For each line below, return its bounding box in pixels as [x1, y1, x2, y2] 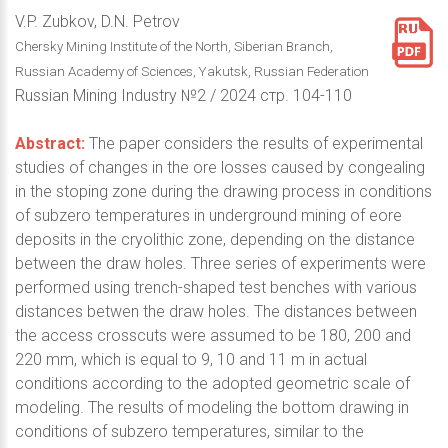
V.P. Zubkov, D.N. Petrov [15, 12, 180, 32]
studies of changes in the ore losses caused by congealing [15, 158, 425, 178]
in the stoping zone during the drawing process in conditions [15, 182, 432, 202]
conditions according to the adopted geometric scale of [15, 374, 410, 394]
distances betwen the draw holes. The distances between [15, 302, 417, 322]
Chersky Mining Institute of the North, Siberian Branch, [15, 39, 333, 55]
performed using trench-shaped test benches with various [15, 278, 417, 298]
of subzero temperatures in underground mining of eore [15, 206, 402, 226]
